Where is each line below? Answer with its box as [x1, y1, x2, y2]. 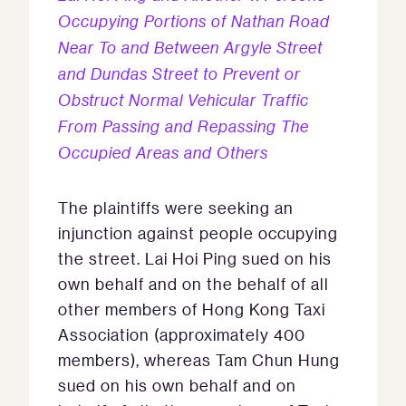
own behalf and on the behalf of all [58, 274, 329, 294]
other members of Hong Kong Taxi [58, 299, 325, 319]
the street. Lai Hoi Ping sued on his [58, 248, 332, 268]
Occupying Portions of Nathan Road [58, 11, 330, 32]
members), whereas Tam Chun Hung [58, 350, 340, 370]
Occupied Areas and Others [58, 142, 268, 163]
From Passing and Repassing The [58, 116, 309, 137]
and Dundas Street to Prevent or [58, 63, 301, 84]
